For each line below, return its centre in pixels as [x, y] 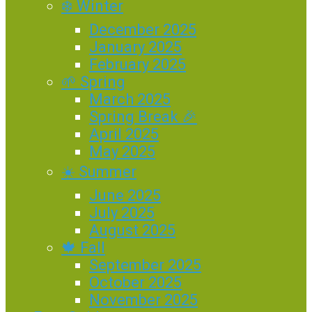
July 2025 [122, 213]
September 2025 [145, 265]
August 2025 [132, 230]
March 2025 [130, 99]
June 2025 [125, 195]
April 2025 [124, 134]
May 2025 [122, 151]
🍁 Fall [83, 248]
